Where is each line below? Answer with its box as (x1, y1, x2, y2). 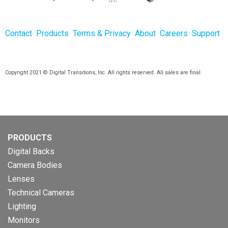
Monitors (8, 215, 40, 225)
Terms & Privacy (72, 28, 131, 39)
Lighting (8, 201, 36, 211)
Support (191, 28, 220, 39)
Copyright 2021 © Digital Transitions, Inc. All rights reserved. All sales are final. (5, 69, 202, 76)
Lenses (8, 174, 35, 184)
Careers (159, 28, 188, 39)
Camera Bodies (8, 160, 62, 170)
